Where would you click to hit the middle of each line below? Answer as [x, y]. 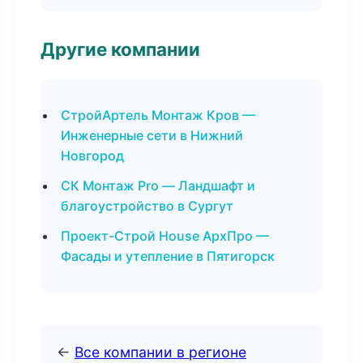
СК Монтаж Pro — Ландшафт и [158, 186]
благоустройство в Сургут [147, 206]
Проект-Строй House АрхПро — [165, 236]
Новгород [92, 156]
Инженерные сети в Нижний [152, 135]
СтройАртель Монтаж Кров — [158, 115]
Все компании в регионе [160, 352]
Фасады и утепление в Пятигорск [168, 256]
